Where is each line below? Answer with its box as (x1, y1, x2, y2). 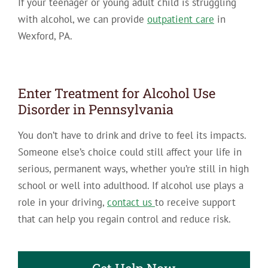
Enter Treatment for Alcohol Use (17, 84, 215, 102)
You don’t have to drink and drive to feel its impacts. (17, 128, 246, 142)
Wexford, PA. (17, 29, 72, 43)
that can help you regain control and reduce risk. (17, 212, 231, 226)
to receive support (154, 195, 236, 209)
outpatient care (147, 13, 214, 26)
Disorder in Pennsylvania (17, 100, 173, 118)
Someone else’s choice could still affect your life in (17, 145, 242, 159)
